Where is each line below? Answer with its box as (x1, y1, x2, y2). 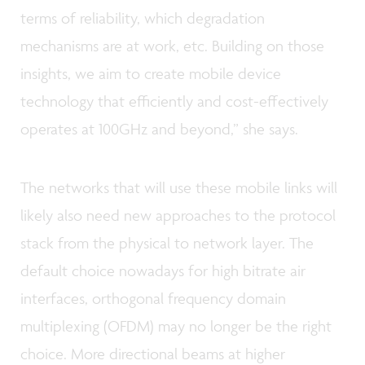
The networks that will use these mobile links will (20, 177, 337, 197)
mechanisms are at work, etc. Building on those (20, 36, 324, 56)
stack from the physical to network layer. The (20, 232, 314, 253)
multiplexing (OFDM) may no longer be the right (20, 315, 332, 336)
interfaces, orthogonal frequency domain (20, 288, 286, 308)
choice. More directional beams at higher (20, 343, 285, 363)
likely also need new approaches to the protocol (20, 204, 336, 225)
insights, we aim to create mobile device (20, 64, 281, 84)
